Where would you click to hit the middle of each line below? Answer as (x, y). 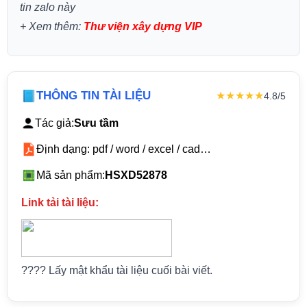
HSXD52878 (136, 175)
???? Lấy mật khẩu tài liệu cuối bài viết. (116, 271)
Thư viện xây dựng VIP (143, 27)
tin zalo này (47, 8)
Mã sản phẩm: (70, 175)
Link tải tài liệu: (60, 203)
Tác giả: (54, 123)
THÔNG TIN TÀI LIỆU (93, 96)
